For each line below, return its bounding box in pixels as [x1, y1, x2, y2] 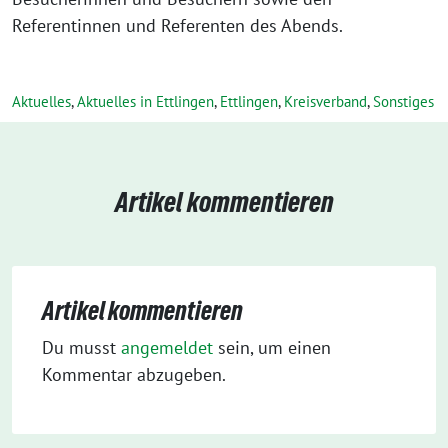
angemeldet [121, 335, 213, 359]
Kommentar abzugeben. [42, 362, 226, 386]
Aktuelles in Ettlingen [77, 91, 214, 111]
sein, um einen [213, 335, 331, 359]
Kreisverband [284, 91, 367, 111]
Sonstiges [373, 91, 434, 111]
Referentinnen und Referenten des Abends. [12, 13, 343, 37]
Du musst [42, 335, 121, 359]
